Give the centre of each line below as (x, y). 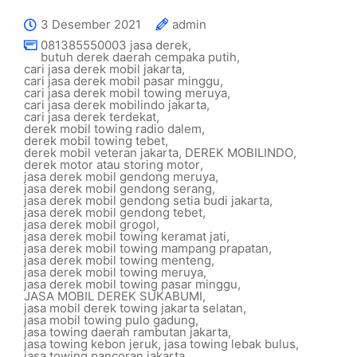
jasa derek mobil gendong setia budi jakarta (147, 200)
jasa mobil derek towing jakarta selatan (133, 308)
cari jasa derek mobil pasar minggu (122, 81)
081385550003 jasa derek (114, 45)
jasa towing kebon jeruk (91, 344)
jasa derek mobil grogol (90, 224)
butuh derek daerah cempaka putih (139, 57)
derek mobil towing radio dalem (113, 129)
